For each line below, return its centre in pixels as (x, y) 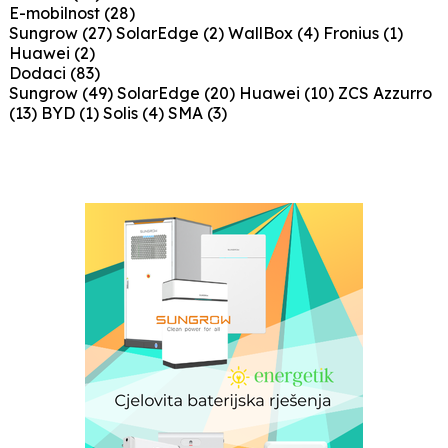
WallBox (262, 33)
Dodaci (39, 73)
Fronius (352, 33)
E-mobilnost (56, 13)
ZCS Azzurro (384, 93)
